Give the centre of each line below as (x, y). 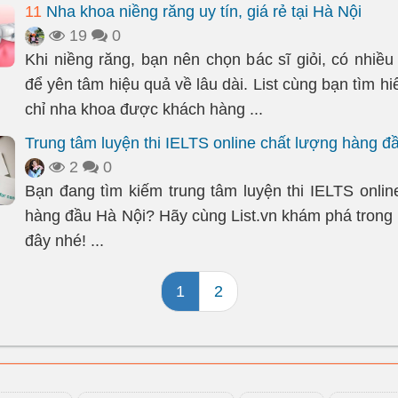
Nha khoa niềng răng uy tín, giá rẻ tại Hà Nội (202, 12)
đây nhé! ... (64, 241)
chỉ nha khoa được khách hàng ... (144, 109)
